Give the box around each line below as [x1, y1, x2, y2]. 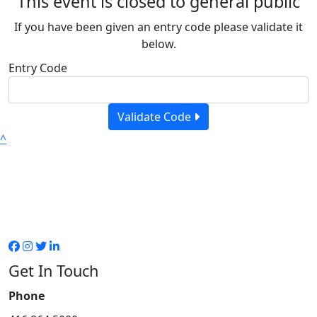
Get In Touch [8, 260, 98, 281]
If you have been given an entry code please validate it [14, 19, 303, 35]
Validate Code [117, 109, 194, 125]
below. [141, 36, 176, 52]
